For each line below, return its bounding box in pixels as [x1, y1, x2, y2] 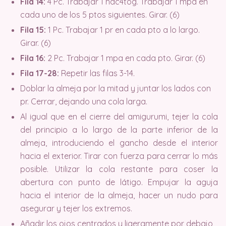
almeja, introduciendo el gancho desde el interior [20, 137, 218, 148]
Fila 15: [20, 24, 46, 35]
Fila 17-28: [20, 68, 59, 78]
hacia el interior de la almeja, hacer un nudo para [20, 190, 218, 200]
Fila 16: [20, 52, 45, 63]
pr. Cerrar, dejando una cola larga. [20, 96, 147, 106]
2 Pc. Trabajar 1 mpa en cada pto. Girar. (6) [45, 52, 205, 63]
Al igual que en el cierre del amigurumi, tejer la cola [20, 111, 218, 122]
